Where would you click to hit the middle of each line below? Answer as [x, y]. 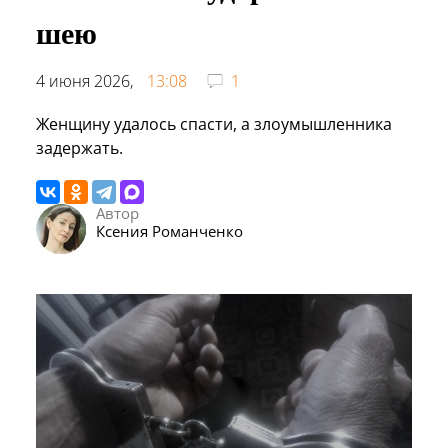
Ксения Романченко [169, 230]
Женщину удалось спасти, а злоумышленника [214, 123]
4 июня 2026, [86, 80]
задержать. [79, 147]
